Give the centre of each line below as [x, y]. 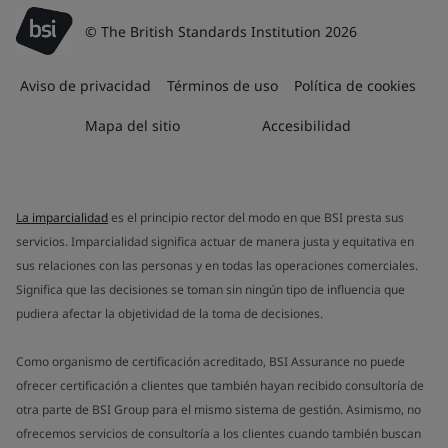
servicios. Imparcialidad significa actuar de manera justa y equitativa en [215, 241]
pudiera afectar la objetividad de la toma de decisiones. [169, 313]
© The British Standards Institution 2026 [221, 31]
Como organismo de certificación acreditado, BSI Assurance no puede [210, 361]
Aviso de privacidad [85, 85]
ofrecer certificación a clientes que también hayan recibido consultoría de [220, 385]
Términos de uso [222, 85]
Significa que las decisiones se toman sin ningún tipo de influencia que [210, 289]
